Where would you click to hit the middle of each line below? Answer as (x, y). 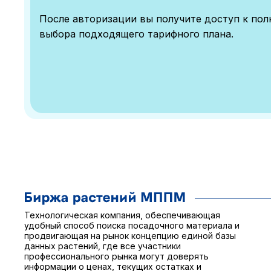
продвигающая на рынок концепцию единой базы (130, 236)
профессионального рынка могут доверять (116, 256)
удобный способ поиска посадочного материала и (132, 226)
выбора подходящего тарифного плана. (136, 34)
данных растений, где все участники (103, 246)
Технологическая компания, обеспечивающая (122, 215)
